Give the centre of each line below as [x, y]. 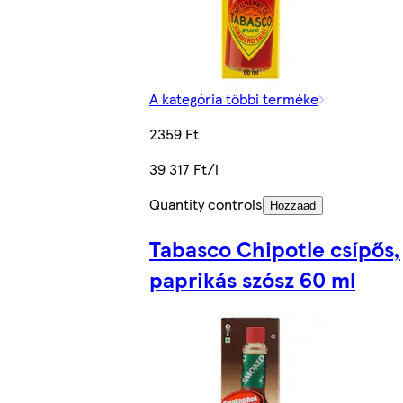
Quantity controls [206, 204]
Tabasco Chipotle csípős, [275, 248]
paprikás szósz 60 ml [252, 278]
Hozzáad [293, 206]
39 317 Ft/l [184, 169]
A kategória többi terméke [234, 99]
